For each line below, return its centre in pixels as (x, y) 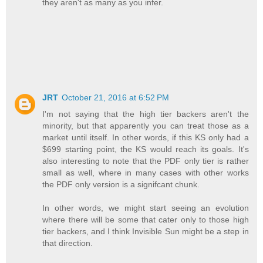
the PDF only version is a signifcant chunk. (121, 185)
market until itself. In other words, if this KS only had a (146, 138)
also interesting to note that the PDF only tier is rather (146, 161)
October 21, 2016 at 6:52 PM (116, 98)
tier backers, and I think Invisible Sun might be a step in (146, 232)
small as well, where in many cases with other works (146, 173)
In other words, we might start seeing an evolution (146, 208)
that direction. (68, 243)
